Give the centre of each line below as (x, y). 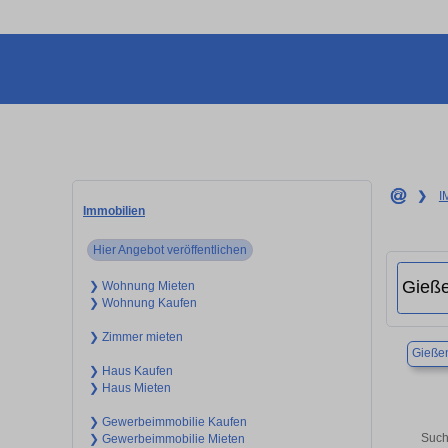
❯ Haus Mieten (129, 387)
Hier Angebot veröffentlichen (170, 249)
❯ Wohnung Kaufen (142, 302)
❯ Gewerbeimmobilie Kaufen (167, 421)
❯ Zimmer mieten (135, 336)
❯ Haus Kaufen (130, 370)
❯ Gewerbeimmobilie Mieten (166, 438)
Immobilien (114, 210)
